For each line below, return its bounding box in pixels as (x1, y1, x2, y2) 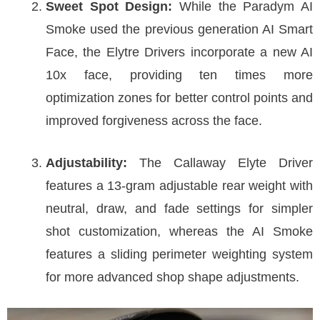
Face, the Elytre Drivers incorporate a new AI (46, 45, 313, 59)
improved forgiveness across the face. (46, 114, 262, 128)
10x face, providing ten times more (46, 68, 313, 82)
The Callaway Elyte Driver (139, 156, 313, 170)
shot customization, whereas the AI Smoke (46, 224, 313, 239)
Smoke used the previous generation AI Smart (46, 22, 313, 36)
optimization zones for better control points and (46, 91, 313, 105)
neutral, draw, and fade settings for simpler (46, 201, 313, 216)
